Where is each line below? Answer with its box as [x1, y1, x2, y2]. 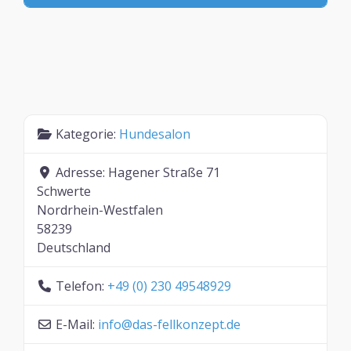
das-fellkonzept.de [132, 315, 241, 333]
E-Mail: [56, 315, 98, 333]
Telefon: [56, 277, 107, 295]
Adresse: [56, 163, 108, 181]
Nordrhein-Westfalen [37, 201, 163, 219]
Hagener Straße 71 [108, 163, 220, 181]
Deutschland [37, 238, 110, 256]
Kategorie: [56, 125, 119, 143]
